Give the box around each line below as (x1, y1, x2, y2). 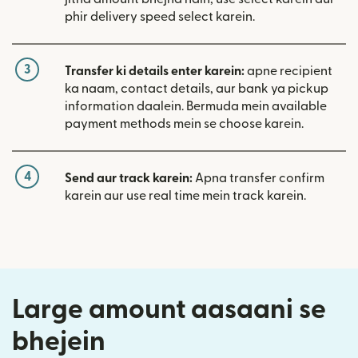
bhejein (12, 328, 105, 355)
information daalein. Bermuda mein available (65, 99, 327, 113)
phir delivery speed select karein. (65, 10, 255, 23)
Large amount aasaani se (12, 296, 326, 323)
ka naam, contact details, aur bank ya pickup (65, 82, 328, 95)
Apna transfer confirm (193, 171, 324, 185)
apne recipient (245, 64, 332, 78)
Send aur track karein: (65, 171, 193, 185)
